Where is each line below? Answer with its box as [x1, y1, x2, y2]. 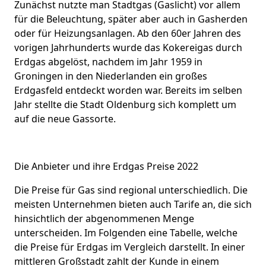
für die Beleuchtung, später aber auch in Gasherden [14, 12, 248, 26]
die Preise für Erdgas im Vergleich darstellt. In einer [14, 240, 245, 254]
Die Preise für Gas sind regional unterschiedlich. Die [14, 183, 248, 197]
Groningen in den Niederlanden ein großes [14, 69, 207, 83]
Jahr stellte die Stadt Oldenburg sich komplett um [14, 97, 236, 111]
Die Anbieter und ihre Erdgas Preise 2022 [14, 159, 198, 173]
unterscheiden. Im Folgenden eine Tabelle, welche [14, 226, 237, 239]
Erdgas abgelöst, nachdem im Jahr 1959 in [14, 55, 202, 68]
